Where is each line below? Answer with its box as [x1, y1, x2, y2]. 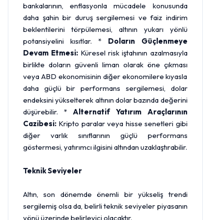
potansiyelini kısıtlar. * [23, 36, 108, 46]
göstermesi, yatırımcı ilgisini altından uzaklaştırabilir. [23, 142, 187, 152]
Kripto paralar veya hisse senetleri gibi [56, 119, 188, 128]
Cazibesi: [23, 119, 56, 128]
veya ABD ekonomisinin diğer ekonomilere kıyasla [23, 72, 188, 81]
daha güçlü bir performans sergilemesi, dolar [23, 83, 188, 93]
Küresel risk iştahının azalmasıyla [78, 48, 188, 57]
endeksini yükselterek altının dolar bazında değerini [23, 95, 188, 105]
